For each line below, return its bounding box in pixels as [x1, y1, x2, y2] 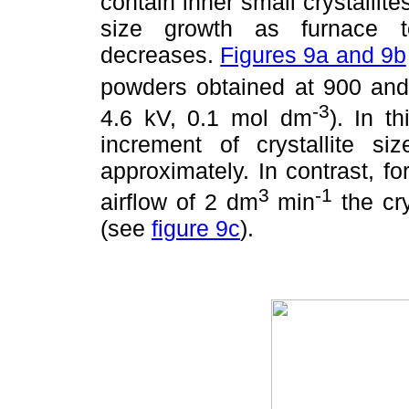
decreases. [100, 42, 221, 68]
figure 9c [152, 215, 240, 242]
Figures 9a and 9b [220, 42, 406, 68]
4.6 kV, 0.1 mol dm [100, 104, 312, 131]
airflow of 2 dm [100, 189, 258, 215]
